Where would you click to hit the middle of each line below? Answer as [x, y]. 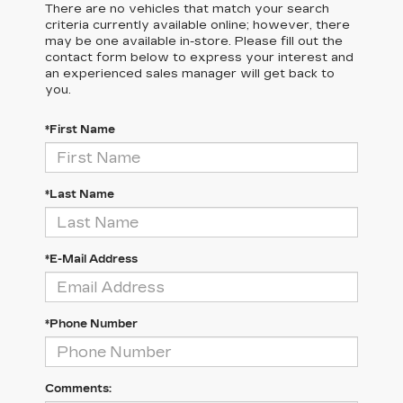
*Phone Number [91, 324]
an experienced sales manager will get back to [190, 74]
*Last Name [80, 195]
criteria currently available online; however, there [197, 26]
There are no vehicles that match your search [187, 9]
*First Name [80, 130]
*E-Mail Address [91, 260]
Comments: [78, 389]
